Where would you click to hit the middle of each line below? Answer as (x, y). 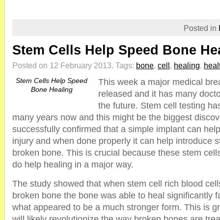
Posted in (201, 28)
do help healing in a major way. (73, 165)
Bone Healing (52, 89)
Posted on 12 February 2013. (64, 65)
